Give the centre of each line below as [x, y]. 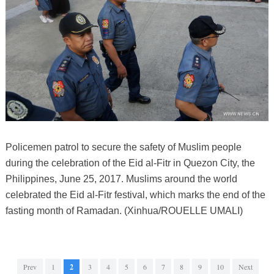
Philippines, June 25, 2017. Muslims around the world [121, 179]
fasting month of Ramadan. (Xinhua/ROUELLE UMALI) [124, 211]
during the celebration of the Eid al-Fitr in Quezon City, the [130, 163]
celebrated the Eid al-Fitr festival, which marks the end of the [135, 195]
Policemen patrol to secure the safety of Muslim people [123, 147]
